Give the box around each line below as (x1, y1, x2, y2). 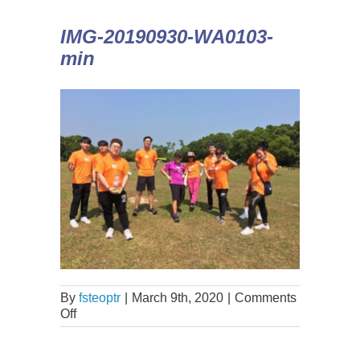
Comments (234, 290, 297, 305)
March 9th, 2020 (131, 290, 223, 305)
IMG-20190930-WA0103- (59, 25, 273, 47)
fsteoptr (78, 290, 121, 305)
